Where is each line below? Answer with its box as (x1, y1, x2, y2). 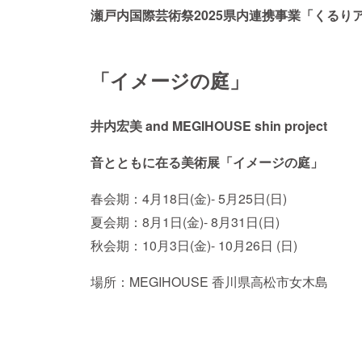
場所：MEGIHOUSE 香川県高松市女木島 (90, 271, 328, 291)
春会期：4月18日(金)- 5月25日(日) (90, 188, 293, 208)
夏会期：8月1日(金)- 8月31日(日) (90, 212, 286, 231)
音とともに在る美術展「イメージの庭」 (90, 152, 323, 171)
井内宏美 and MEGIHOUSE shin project (90, 116, 327, 135)
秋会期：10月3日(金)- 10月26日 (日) (90, 235, 297, 255)
